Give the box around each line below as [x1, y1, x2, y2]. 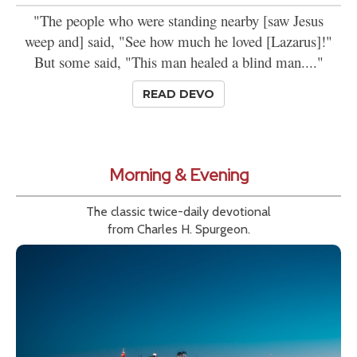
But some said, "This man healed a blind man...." [33, 52, 324, 73]
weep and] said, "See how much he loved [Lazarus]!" [25, 31, 332, 52]
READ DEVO [143, 87, 214, 102]
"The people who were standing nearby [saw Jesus [33, 10, 324, 31]
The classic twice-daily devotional [86, 204, 271, 220]
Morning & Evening [108, 163, 249, 187]
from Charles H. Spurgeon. [107, 222, 250, 237]
